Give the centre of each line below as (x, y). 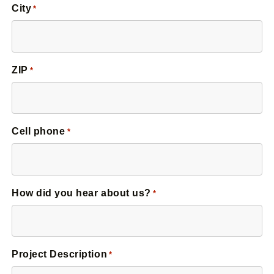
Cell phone (39, 131)
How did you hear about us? (81, 193)
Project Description (60, 254)
